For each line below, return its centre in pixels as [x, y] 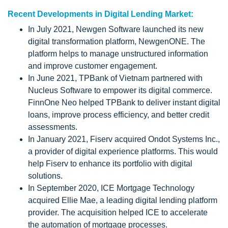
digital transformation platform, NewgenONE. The [117, 41]
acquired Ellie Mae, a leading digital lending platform [123, 200]
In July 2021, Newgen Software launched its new [116, 29]
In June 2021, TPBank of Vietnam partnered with [115, 78]
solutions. [45, 176]
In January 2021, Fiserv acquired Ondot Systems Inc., [124, 139]
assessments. [53, 127]
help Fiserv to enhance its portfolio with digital [110, 163]
